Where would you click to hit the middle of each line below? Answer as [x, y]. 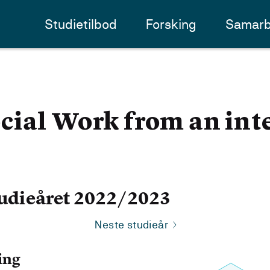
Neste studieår [131, 224]
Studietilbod [81, 24]
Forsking [171, 24]
